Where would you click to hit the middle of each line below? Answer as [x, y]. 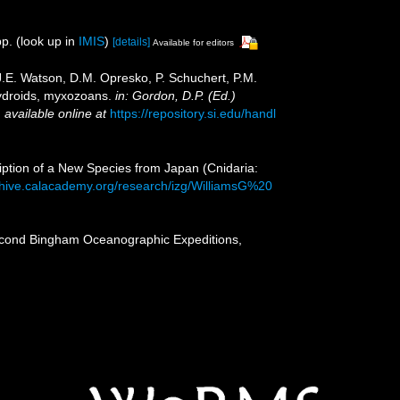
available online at [55, 113]
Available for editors [193, 42]
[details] [131, 42]
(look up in [46, 41]
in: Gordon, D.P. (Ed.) [175, 95]
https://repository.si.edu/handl [193, 113]
